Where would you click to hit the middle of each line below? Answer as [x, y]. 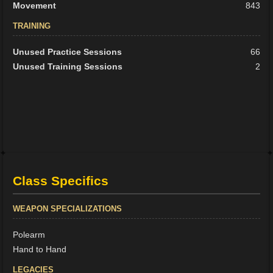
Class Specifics [61, 180]
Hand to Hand [40, 249]
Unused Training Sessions [68, 67]
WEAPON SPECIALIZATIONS [68, 208]
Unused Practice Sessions [68, 52]
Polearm [29, 234]
